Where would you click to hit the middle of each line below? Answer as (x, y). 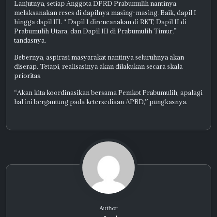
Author (108, 208)
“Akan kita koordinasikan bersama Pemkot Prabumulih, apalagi (108, 93)
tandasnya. (30, 40)
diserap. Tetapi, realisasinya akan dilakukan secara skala (98, 67)
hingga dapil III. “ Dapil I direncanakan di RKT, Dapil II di (100, 22)
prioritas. (28, 76)
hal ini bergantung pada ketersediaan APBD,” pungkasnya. (101, 102)
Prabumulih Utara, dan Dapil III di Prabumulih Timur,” (95, 31)
